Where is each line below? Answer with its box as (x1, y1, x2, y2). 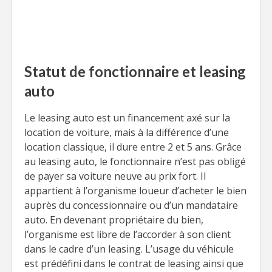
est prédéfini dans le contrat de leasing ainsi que (24, 257, 243, 270)
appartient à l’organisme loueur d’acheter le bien (24, 184, 246, 197)
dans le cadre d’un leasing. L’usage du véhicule (24, 242, 234, 256)
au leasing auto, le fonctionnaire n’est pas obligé (24, 155, 246, 168)
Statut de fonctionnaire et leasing (24, 63, 246, 80)
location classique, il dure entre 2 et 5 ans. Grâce (24, 140, 242, 154)
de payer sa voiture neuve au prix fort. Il (24, 169, 206, 183)
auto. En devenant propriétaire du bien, (24, 213, 203, 226)
